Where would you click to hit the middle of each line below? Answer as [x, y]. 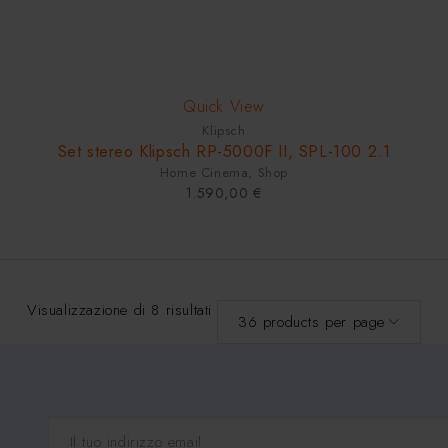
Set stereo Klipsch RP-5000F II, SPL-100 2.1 [224, 151]
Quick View [223, 106]
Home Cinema [204, 172]
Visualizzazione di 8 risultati [119, 309]
